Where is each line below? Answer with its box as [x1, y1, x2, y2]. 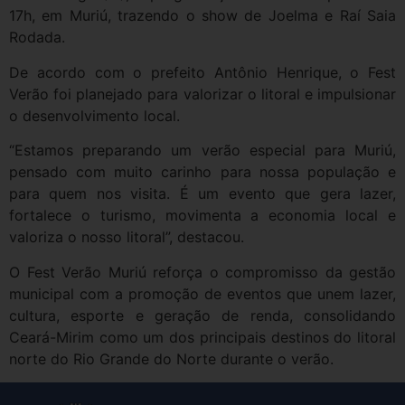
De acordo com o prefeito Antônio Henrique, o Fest [9, 62, 396, 81]
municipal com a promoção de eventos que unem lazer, [9, 284, 396, 303]
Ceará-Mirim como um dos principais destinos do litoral [9, 327, 396, 346]
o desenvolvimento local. [9, 106, 180, 125]
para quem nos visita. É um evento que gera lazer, [9, 184, 396, 203]
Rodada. [9, 28, 65, 47]
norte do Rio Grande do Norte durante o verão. [9, 349, 334, 368]
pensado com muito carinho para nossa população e [9, 163, 396, 182]
